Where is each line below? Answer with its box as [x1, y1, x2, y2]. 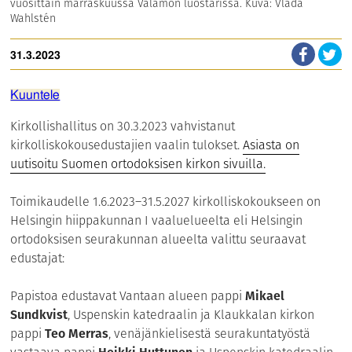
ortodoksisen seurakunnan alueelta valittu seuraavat [10, 230, 306, 249]
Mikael [245, 287, 285, 306]
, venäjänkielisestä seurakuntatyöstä [108, 324, 311, 343]
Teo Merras [45, 324, 109, 343]
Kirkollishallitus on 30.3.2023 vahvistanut [10, 117, 236, 136]
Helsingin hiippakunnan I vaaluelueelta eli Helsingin [10, 211, 303, 230]
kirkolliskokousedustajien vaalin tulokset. [10, 136, 244, 155]
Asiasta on [243, 136, 300, 155]
